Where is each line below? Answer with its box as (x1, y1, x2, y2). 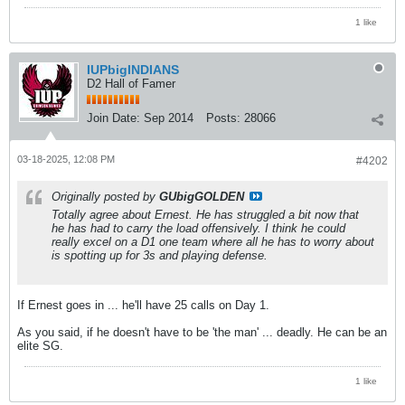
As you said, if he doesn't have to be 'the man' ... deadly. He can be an (17, 325, 387, 339)
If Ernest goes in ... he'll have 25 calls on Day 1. (17, 297, 269, 312)
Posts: (206, 110, 240, 125)
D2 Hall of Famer (87, 76, 175, 90)
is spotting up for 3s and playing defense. (52, 248, 268, 262)
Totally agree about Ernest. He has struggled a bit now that (52, 207, 359, 221)
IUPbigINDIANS (87, 61, 179, 77)
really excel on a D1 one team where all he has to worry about (52, 234, 374, 249)
